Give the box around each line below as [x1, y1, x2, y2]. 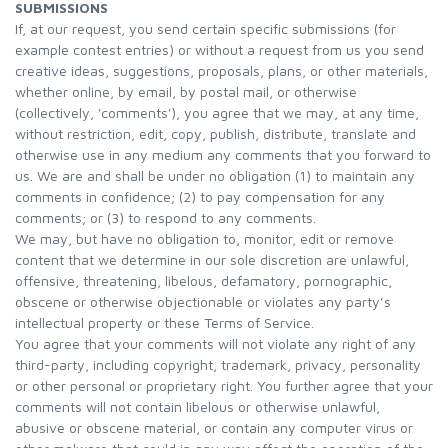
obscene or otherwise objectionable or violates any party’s [15, 293, 391, 310]
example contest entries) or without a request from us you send [15, 41, 424, 58]
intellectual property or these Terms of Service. [15, 314, 314, 331]
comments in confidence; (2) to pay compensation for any [15, 188, 385, 205]
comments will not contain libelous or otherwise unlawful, [15, 398, 380, 415]
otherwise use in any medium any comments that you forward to [15, 146, 431, 163]
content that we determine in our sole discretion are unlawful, [15, 251, 409, 268]
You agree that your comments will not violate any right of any [15, 335, 416, 352]
